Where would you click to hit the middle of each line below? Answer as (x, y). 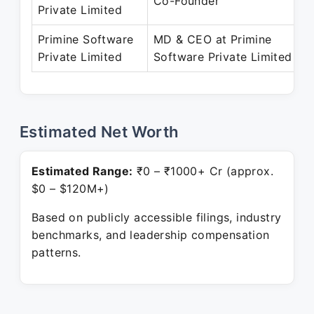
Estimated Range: (82, 171)
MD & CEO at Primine (213, 39)
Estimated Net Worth (99, 132)
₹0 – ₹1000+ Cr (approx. (203, 171)
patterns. (56, 252)
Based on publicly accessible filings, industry (157, 217)
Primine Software (86, 39)
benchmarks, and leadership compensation (151, 235)
